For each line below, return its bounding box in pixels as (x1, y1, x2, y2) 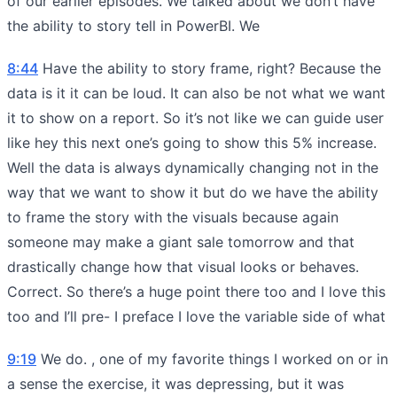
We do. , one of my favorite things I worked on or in (36, 349, 388, 368)
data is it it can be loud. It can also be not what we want (7, 83, 385, 102)
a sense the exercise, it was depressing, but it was (7, 374, 344, 393)
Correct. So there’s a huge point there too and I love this (7, 282, 385, 300)
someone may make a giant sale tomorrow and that (7, 232, 354, 251)
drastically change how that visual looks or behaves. (7, 257, 359, 276)
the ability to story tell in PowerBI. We (7, 16, 260, 35)
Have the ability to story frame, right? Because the (38, 58, 381, 77)
